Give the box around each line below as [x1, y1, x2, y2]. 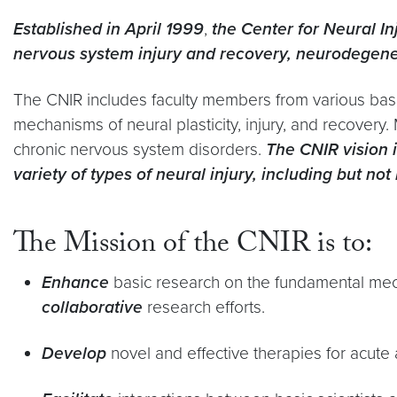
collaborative [42, 297, 143, 317]
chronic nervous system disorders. [13, 139, 266, 160]
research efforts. [143, 297, 265, 317]
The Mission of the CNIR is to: [13, 222, 372, 270]
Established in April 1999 [13, 19, 204, 39]
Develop [42, 343, 106, 363]
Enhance [42, 272, 109, 292]
